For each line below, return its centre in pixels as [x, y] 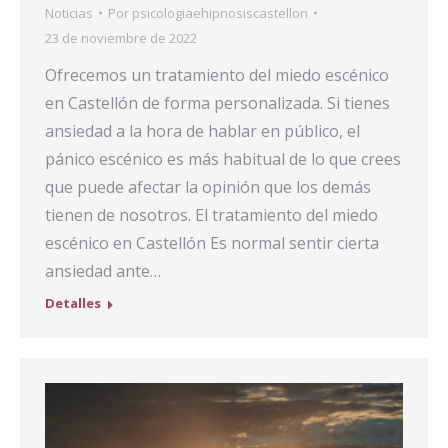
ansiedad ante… [103, 270]
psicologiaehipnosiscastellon [220, 12]
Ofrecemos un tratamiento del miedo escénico [217, 74]
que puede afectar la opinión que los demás [208, 186]
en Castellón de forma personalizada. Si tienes [217, 102]
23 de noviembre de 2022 [121, 37]
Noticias [69, 12]
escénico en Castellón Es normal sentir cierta [212, 242]
